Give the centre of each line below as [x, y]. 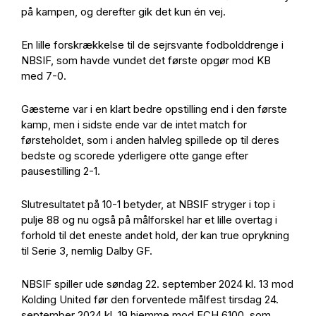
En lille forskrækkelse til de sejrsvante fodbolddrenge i [152, 45]
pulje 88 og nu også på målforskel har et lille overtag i [149, 220]
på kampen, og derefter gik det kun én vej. [125, 12]
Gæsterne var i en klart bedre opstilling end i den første [154, 109]
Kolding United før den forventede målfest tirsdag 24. [150, 299]
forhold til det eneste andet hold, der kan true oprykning [155, 235]
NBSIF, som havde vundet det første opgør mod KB [146, 60]
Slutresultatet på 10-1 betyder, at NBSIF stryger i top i [148, 204]
